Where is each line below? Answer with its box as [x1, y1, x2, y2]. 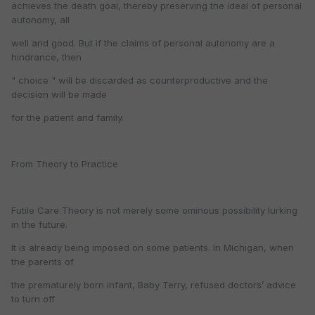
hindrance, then [11, 51, 82, 63]
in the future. [11, 219, 67, 231]
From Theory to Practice [11, 158, 118, 170]
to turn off [11, 293, 55, 305]
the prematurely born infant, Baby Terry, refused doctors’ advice [11, 279, 296, 291]
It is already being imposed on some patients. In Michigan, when [11, 242, 294, 254]
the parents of [11, 256, 74, 268]
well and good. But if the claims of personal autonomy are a [11, 37, 275, 49]
